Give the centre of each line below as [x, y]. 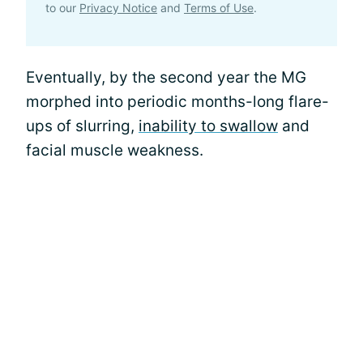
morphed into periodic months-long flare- [177, 102]
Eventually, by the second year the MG [166, 77]
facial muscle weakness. [115, 150]
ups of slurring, [82, 126]
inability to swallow [208, 126]
